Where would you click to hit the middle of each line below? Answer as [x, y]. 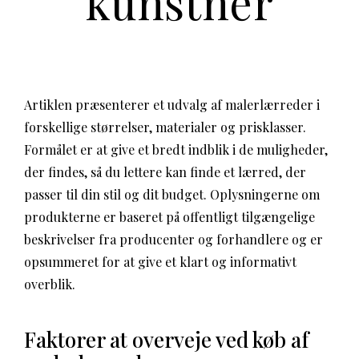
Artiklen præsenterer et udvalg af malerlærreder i [172, 105]
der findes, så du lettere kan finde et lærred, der [165, 172]
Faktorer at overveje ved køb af [166, 339]
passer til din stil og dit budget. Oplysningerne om [172, 194]
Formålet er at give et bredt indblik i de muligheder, [176, 149]
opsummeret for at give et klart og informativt [160, 262]
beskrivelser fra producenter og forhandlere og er [173, 239]
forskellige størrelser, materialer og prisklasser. [165, 127]
